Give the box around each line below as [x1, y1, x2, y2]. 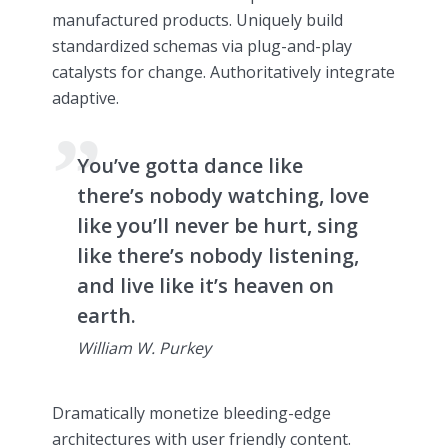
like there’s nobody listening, [77, 241, 359, 269]
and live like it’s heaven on [77, 271, 334, 299]
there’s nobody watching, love [77, 181, 369, 209]
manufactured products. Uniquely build [52, 8, 343, 31]
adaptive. [52, 86, 119, 109]
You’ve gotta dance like [77, 151, 303, 179]
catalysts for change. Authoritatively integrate [52, 60, 395, 83]
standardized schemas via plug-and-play [52, 34, 352, 57]
